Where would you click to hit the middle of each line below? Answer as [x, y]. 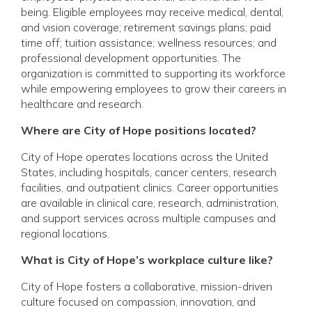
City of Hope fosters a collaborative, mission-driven [147, 286]
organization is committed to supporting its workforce [153, 73]
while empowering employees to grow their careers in [154, 88]
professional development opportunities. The [131, 57]
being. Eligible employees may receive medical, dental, [152, 11]
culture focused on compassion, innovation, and [138, 301]
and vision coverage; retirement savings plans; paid [146, 27]
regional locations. [65, 233]
